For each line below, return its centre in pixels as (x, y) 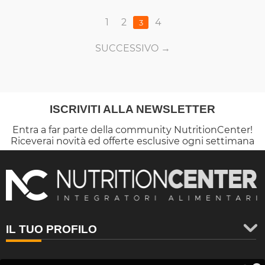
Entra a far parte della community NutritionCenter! (132, 130)
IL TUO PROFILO (51, 230)
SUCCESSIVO (127, 49)
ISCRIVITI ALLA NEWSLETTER (132, 109)
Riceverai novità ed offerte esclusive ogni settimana (132, 141)
